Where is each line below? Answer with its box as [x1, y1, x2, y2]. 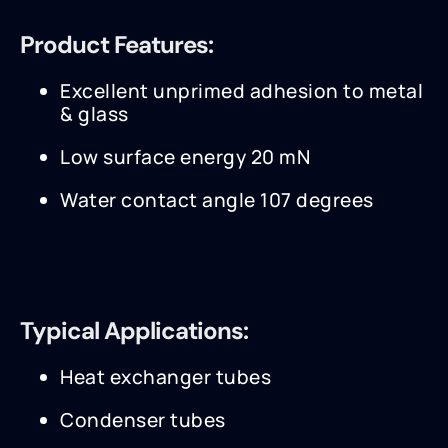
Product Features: [20, 29, 213, 61]
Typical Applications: [20, 315, 248, 347]
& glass [60, 101, 129, 128]
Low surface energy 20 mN [60, 144, 310, 171]
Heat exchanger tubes [60, 364, 271, 391]
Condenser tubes [60, 407, 226, 434]
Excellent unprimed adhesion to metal [60, 78, 423, 105]
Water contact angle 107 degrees [60, 187, 374, 214]
